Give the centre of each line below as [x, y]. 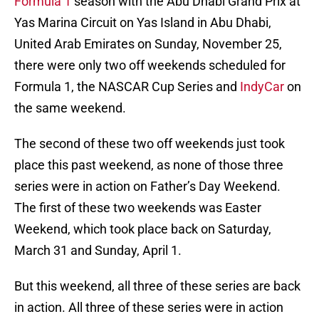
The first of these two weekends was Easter [138, 208]
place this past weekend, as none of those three [149, 165]
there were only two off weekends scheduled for [150, 66]
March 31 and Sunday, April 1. [98, 251]
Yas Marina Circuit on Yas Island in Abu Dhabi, [143, 23]
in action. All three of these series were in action [149, 308]
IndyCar [262, 87]
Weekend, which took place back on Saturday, [143, 229]
